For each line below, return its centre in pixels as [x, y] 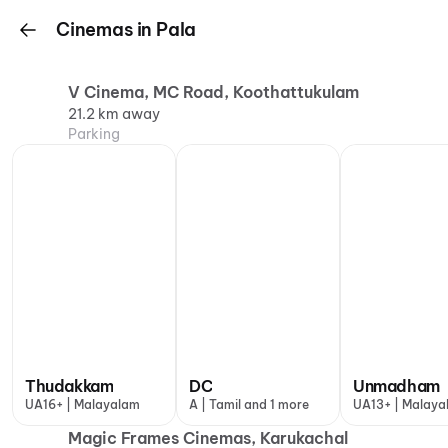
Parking [94, 134]
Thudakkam [69, 386]
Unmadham [396, 386]
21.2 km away [114, 114]
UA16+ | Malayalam [82, 404]
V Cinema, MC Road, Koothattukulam [213, 92]
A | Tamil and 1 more [249, 404]
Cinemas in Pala [126, 29]
